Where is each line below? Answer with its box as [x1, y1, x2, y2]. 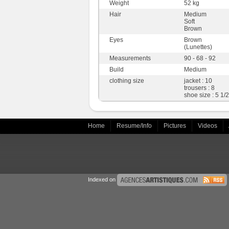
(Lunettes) [184, 43, 212, 51]
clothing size [109, 77, 144, 84]
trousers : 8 [184, 84, 215, 91]
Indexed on [88, 176, 117, 182]
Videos [198, 122, 219, 129]
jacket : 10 [184, 77, 212, 84]
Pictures [164, 122, 188, 129]
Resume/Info [117, 122, 153, 129]
